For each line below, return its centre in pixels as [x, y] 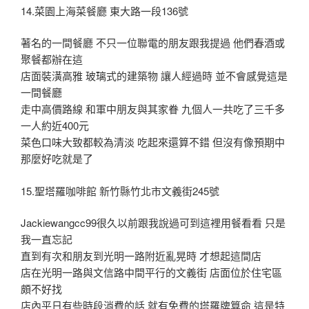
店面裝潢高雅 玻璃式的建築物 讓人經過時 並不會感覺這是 [154, 76]
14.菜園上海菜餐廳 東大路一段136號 [104, 10]
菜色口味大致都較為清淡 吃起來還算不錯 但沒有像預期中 [153, 142]
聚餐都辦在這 [52, 59]
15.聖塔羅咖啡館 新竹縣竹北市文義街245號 [120, 190]
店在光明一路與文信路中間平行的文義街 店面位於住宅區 [151, 272]
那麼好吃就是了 [57, 159]
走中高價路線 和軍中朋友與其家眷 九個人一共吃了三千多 [153, 109]
